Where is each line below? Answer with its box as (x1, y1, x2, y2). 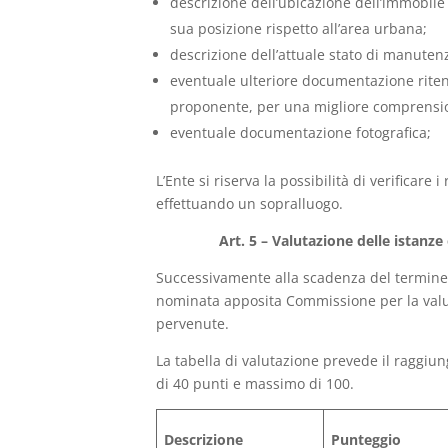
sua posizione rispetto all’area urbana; (170, 18, 428, 38)
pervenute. (156, 313, 230, 333)
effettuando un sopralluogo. (156, 193, 344, 213)
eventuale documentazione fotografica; (170, 122, 432, 142)
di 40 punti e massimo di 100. (156, 373, 355, 393)
